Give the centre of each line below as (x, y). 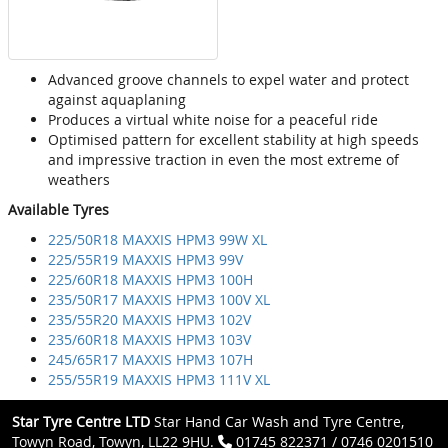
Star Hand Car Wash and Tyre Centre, (277, 422)
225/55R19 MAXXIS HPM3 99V (145, 260)
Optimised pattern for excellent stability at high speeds (233, 140)
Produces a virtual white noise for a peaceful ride (213, 120)
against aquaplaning (117, 100)
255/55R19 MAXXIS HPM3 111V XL (159, 380)
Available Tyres (58, 210)
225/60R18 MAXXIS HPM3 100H (150, 280)
